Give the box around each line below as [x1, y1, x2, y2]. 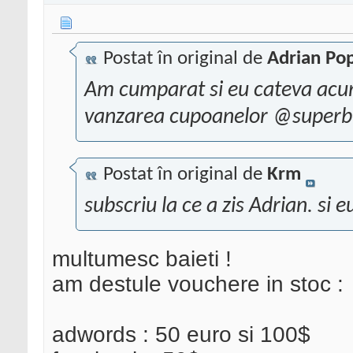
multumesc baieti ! [52, 247, 232, 272]
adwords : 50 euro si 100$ [52, 322, 310, 347]
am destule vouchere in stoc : [52, 272, 344, 297]
